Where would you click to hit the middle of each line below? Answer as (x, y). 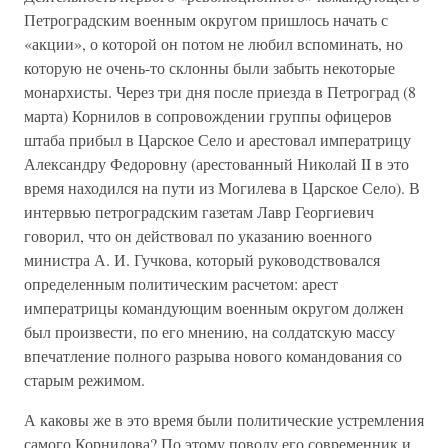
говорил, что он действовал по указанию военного (198, 236)
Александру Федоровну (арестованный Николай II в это (216, 164)
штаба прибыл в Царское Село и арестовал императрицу (217, 140)
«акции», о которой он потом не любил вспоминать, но (213, 44)
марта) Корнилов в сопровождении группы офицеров (208, 116)
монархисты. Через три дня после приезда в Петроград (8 (220, 92)
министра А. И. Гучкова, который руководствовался (202, 260)
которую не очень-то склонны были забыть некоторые (209, 68)
